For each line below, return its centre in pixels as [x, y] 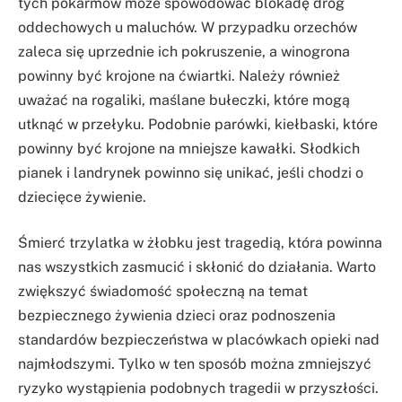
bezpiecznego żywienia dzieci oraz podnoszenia [177, 316]
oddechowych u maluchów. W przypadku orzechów [188, 27]
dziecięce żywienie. [82, 197]
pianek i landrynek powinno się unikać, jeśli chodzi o [191, 172]
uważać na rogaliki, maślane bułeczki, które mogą [184, 100]
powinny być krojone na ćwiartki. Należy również [179, 75]
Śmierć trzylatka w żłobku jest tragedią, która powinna [200, 243]
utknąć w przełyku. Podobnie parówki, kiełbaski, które [198, 124]
